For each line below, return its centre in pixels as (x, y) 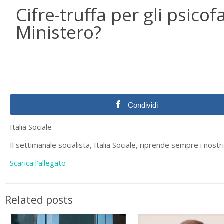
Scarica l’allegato (38, 163)
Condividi (143, 105)
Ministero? (59, 32)
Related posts (39, 200)
